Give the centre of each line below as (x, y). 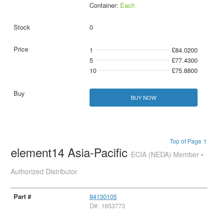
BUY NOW (143, 98)
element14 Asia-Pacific (71, 152)
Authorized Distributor (44, 172)
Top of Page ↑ (188, 141)
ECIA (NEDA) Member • (167, 154)
